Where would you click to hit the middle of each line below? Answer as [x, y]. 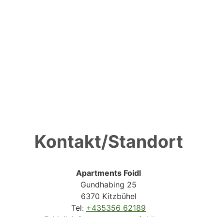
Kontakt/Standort [108, 141]
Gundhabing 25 [108, 184]
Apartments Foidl [108, 173]
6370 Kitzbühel [108, 196]
